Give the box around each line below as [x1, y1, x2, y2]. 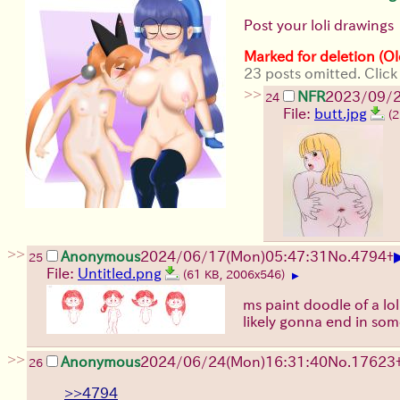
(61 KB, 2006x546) [183, 268, 288, 280]
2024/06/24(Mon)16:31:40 [140, 354, 328, 369]
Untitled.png [78, 265, 162, 280]
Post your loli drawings [244, 17, 394, 32]
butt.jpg [314, 105, 367, 121]
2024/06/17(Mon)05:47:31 [140, 248, 328, 263]
